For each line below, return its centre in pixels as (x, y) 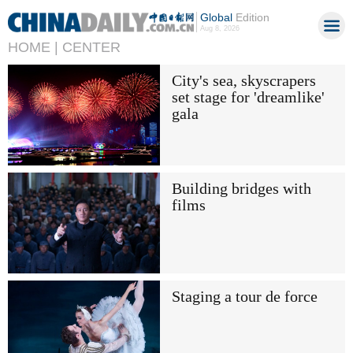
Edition (251, 17)
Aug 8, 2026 (219, 28)
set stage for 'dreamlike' (248, 97)
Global (216, 17)
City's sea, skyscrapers (243, 80)
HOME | (33, 47)
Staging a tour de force (244, 297)
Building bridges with (241, 188)
